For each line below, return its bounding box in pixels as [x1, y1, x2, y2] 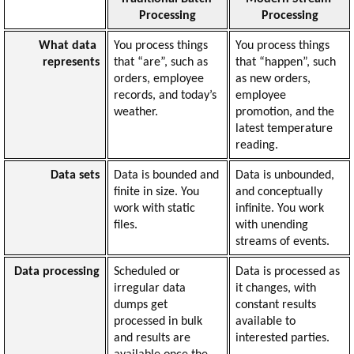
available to [235, 314, 296, 328]
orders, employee [113, 72, 204, 85]
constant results [235, 298, 316, 311]
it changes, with [235, 281, 316, 295]
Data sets [51, 168, 100, 182]
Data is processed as [235, 265, 340, 278]
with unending [235, 218, 308, 232]
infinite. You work [235, 201, 324, 215]
